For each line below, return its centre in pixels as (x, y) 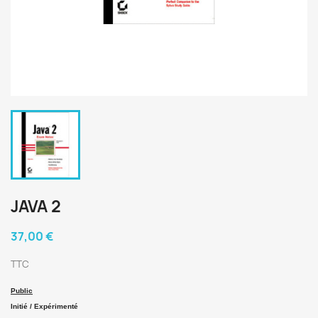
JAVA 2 (36, 207)
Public (22, 291)
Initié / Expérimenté (44, 306)
